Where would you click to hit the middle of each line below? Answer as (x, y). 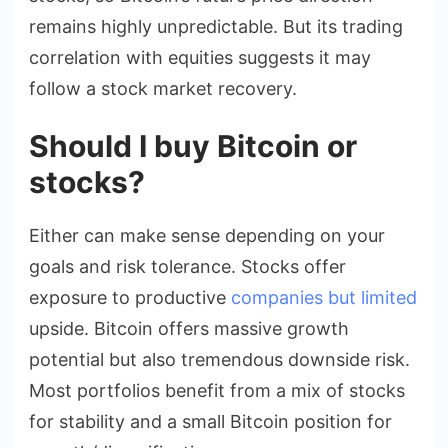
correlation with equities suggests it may (200, 57)
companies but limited (324, 297)
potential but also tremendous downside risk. (219, 359)
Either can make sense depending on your (207, 235)
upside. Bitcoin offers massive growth (189, 328)
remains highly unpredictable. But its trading (216, 26)
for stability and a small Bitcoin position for (210, 421)
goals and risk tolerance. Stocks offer (187, 266)
